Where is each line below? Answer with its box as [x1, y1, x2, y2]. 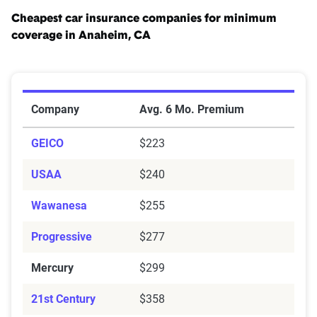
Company [31, 103, 79, 117]
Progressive [31, 230, 92, 244]
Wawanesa [31, 199, 87, 213]
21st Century [31, 292, 96, 306]
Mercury [31, 261, 74, 275]
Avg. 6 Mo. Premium [139, 103, 244, 117]
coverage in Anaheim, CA [11, 30, 151, 42]
